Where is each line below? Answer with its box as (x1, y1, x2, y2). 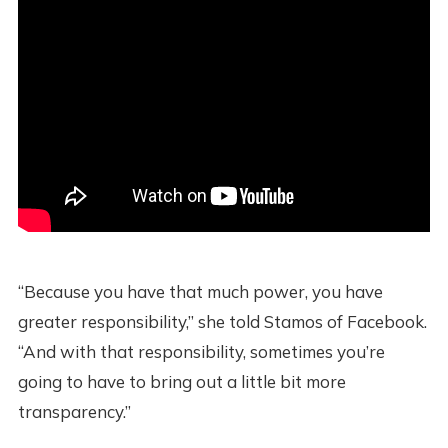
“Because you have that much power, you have (17, 280, 383, 302)
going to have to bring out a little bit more (17, 370, 346, 392)
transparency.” (17, 400, 131, 422)
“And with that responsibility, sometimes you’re (17, 340, 385, 362)
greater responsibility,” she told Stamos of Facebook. (17, 310, 427, 332)
